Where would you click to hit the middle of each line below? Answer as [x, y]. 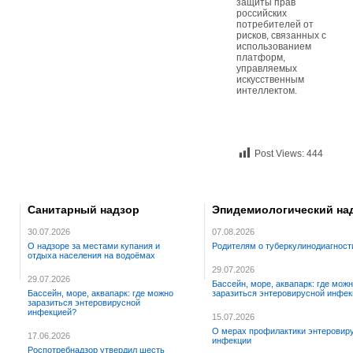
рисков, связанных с [281, 35]
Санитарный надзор [84, 210]
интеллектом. [267, 91]
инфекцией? [52, 312]
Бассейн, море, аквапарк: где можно [100, 294]
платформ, [261, 58]
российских [262, 13]
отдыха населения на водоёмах [91, 256]
